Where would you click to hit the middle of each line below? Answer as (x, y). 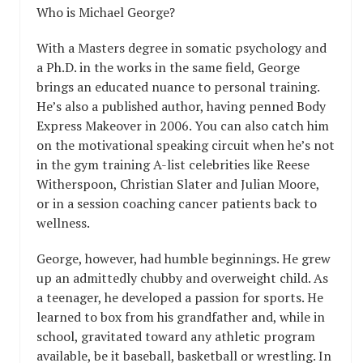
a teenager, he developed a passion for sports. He (180, 297)
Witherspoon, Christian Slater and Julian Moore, (178, 184)
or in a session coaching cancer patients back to (177, 203)
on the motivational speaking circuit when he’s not (186, 145)
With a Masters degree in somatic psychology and (181, 48)
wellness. (63, 223)
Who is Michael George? (106, 12)
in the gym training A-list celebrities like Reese (173, 164)
